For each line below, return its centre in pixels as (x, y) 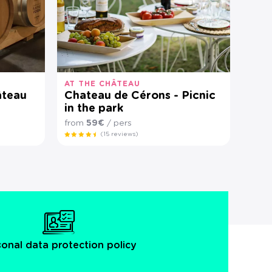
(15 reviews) (120, 134)
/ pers (118, 123)
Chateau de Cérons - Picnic (140, 96)
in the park (93, 109)
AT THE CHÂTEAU (102, 84)
